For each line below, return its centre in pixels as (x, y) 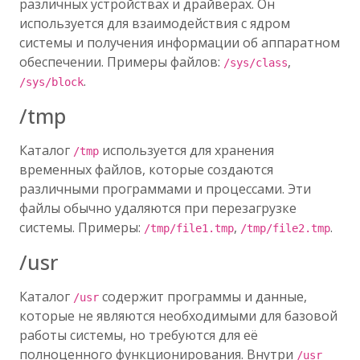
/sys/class (256, 63)
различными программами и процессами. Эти (165, 189)
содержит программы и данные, (203, 297)
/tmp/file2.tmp (285, 228)
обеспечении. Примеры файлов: (121, 62)
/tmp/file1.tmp (189, 228)
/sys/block (51, 82)
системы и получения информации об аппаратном (180, 43)
